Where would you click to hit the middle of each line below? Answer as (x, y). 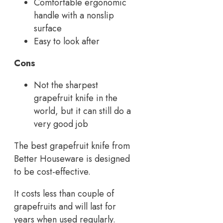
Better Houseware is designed (72, 159)
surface (48, 29)
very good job (61, 124)
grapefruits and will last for (65, 207)
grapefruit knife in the (76, 98)
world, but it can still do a (82, 111)
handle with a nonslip (74, 16)
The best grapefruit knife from (72, 146)
